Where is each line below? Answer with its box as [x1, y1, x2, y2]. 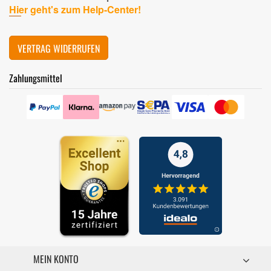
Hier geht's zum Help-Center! [9, 2, 141, 17]
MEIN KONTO [33, 252, 79, 267]
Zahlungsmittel [9, 71, 62, 86]
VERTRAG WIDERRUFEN [18, 41, 100, 56]
